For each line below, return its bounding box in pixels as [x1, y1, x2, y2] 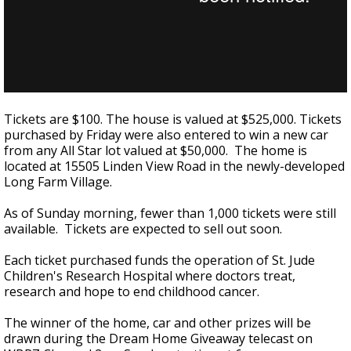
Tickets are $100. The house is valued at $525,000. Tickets [4, 110, 342, 128]
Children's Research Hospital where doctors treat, [4, 267, 295, 284]
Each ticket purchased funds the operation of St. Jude [4, 251, 315, 269]
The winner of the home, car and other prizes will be [4, 314, 311, 331]
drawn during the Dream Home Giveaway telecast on [4, 330, 313, 347]
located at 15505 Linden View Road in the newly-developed [4, 157, 345, 175]
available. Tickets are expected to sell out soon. [4, 220, 285, 237]
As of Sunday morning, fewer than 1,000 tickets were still [4, 204, 336, 222]
